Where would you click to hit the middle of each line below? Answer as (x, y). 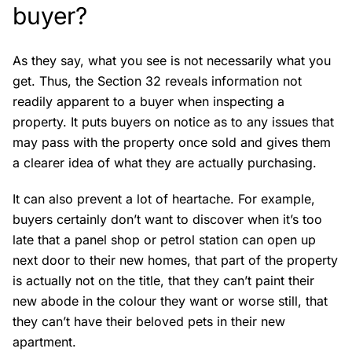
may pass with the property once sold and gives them (172, 142)
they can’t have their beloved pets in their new (149, 321)
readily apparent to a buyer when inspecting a (148, 101)
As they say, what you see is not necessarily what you (172, 60)
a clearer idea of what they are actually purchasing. (165, 162)
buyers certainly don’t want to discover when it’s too (167, 219)
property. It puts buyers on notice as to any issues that (173, 121)
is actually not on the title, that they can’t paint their (163, 280)
